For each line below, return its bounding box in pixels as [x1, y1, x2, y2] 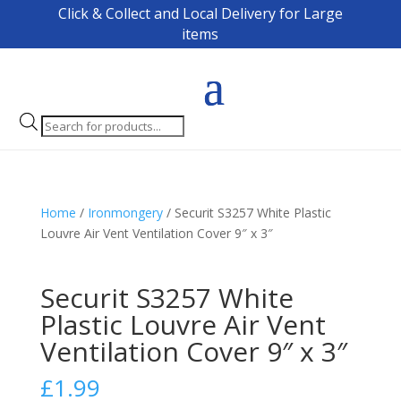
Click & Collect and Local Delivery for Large [57, 4, 343, 23]
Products [40, 114, 93, 131]
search [40, 134, 80, 151]
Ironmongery [87, 203, 163, 221]
